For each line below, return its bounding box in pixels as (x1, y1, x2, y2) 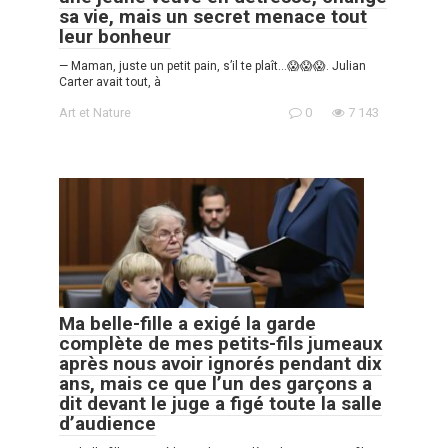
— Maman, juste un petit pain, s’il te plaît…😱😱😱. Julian (59, 59, 366, 74)
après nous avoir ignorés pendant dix (59, 351, 382, 375)
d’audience (59, 411, 156, 435)
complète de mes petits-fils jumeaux (59, 331, 383, 355)
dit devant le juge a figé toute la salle (59, 391, 382, 415)
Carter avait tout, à (59, 75, 161, 90)
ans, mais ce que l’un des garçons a (59, 371, 372, 395)
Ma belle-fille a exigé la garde (59, 311, 316, 335)
